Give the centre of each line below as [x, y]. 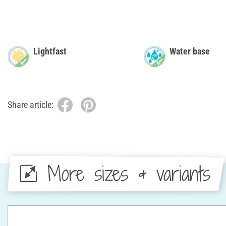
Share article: [31, 105]
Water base [190, 51]
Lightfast [50, 51]
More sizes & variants [129, 174]
